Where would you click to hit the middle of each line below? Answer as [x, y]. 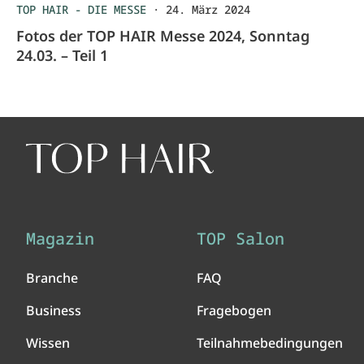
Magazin [60, 238]
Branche [52, 278]
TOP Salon [240, 238]
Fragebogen [234, 310]
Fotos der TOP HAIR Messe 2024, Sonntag [163, 36]
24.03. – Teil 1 [62, 55]
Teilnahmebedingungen [270, 343]
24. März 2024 [208, 9]
